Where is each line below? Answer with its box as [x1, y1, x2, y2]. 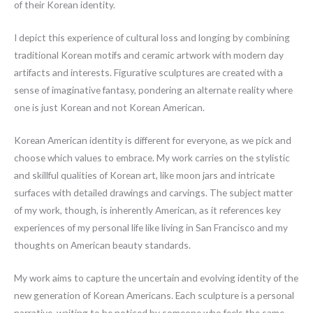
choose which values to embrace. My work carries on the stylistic [14, 151, 290, 163]
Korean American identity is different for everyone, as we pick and [14, 133, 291, 146]
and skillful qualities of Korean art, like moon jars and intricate [14, 168, 275, 181]
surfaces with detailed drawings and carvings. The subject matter [14, 186, 293, 198]
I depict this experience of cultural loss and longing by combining [14, 31, 290, 43]
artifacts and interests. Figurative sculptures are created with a [14, 66, 283, 78]
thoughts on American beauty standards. [14, 238, 191, 251]
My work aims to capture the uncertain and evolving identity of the [14, 271, 298, 284]
